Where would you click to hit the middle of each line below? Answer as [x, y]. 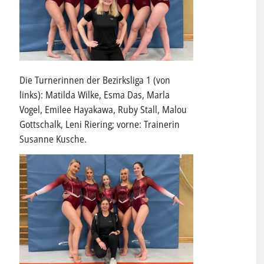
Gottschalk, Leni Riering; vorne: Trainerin [99, 124]
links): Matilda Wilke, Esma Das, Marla [94, 95]
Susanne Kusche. [53, 139]
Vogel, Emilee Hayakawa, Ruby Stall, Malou [103, 109]
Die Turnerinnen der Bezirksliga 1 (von [95, 80]
